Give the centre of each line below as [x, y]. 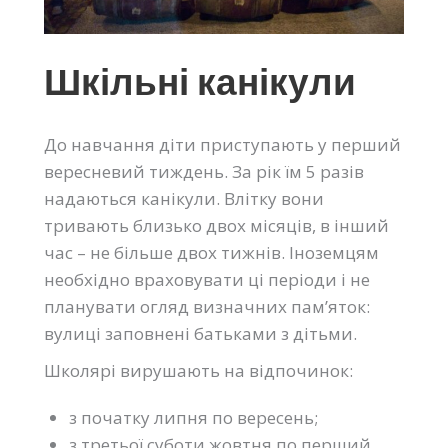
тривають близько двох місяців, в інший [216, 226]
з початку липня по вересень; [193, 418]
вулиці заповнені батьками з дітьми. [200, 334]
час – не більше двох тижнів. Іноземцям [211, 253]
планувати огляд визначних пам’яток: [207, 307]
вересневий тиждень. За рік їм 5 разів [204, 172]
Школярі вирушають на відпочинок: [198, 371]
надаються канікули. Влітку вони [184, 199]
